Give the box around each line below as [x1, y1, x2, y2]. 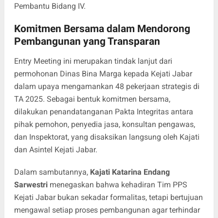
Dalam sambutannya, [14, 167, 90, 177]
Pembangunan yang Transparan [14, 35, 160, 47]
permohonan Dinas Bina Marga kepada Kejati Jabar [14, 69, 192, 78]
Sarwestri [14, 180, 48, 189]
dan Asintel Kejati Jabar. [14, 145, 97, 154]
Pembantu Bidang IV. [14, 1, 86, 11]
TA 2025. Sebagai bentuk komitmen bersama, [14, 94, 170, 104]
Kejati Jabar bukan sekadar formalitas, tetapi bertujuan [14, 192, 203, 202]
